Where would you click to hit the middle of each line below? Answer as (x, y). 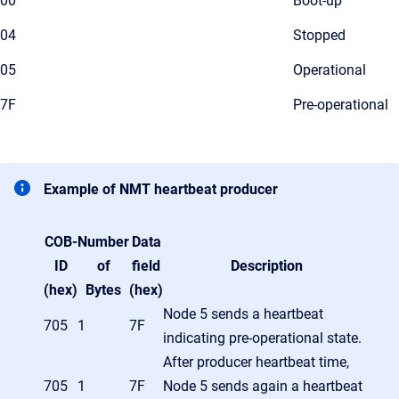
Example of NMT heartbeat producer (161, 189)
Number (103, 241)
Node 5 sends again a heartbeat (263, 386)
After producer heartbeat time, (256, 362)
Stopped (319, 35)
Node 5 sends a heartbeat (243, 313)
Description (267, 265)
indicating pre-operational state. (262, 338)
